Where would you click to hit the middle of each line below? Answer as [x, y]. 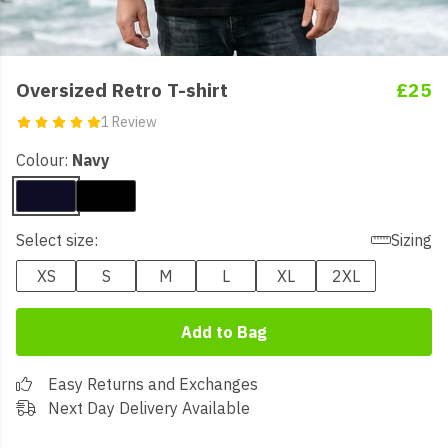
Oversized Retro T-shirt [122, 89]
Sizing [411, 240]
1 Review [128, 122]
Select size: [57, 240]
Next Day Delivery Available [149, 408]
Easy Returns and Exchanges [153, 384]
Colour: [44, 160]
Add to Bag [224, 332]
